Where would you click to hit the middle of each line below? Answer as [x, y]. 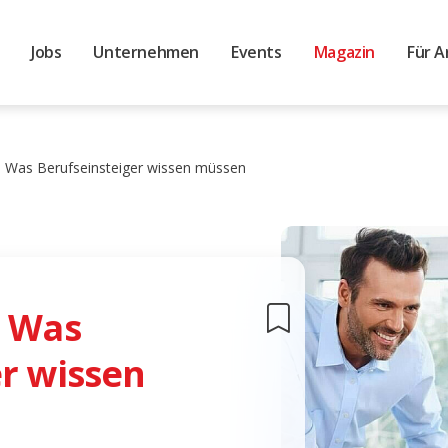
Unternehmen [146, 51]
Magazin [344, 51]
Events [256, 51]
